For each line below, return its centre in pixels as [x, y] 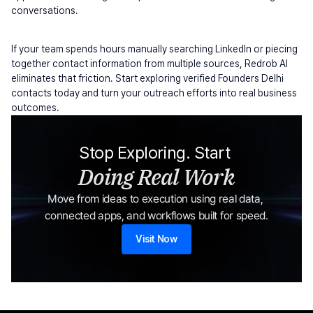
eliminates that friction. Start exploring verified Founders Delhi [147, 78]
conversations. [45, 10]
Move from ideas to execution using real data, [155, 199]
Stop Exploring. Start [156, 153]
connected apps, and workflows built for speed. [156, 216]
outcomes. [35, 108]
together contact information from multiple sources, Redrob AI [150, 64]
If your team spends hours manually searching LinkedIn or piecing [154, 49]
